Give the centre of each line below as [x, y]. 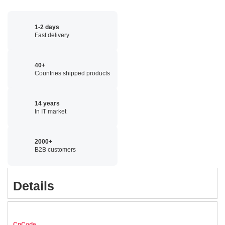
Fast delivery [52, 35]
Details [34, 186]
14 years [47, 103]
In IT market [50, 111]
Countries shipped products [72, 73]
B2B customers [55, 149]
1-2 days [47, 27]
